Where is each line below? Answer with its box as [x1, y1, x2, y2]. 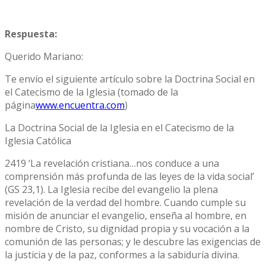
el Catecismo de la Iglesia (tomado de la [5, 85, 178, 99]
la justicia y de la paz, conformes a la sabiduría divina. [5, 248, 239, 261]
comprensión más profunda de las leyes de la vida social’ [5, 169, 254, 183]
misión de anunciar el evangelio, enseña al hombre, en [5, 208, 246, 222]
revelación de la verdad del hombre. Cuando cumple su [5, 195, 246, 209]
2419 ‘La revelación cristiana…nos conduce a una [5, 156, 219, 170]
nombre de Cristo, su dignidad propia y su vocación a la [5, 221, 249, 235]
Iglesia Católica [5, 134, 71, 147]
